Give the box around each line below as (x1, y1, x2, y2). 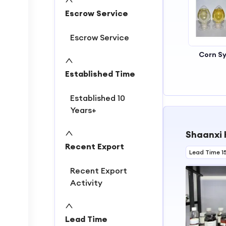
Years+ (70, 105, 96, 115)
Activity (70, 178, 102, 188)
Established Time (65, 69, 135, 79)
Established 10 (70, 93, 125, 103)
